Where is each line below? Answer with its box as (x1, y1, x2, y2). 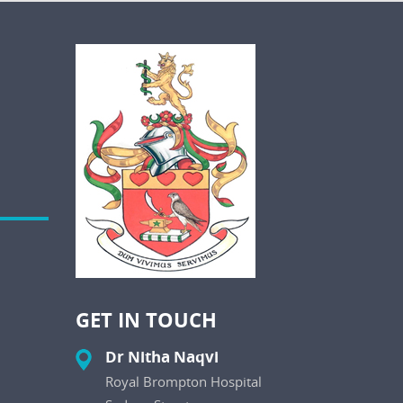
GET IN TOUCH (75, 306, 217, 335)
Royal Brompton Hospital (104, 372, 262, 391)
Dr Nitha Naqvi (104, 346, 219, 368)
